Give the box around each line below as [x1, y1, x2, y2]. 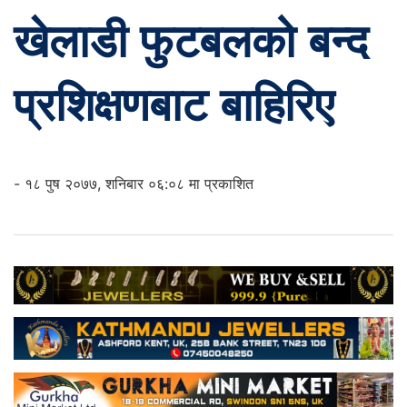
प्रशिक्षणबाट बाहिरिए [14, 79, 334, 132]
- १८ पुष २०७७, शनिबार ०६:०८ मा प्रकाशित [14, 174, 253, 194]
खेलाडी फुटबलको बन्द [14, 15, 368, 68]
